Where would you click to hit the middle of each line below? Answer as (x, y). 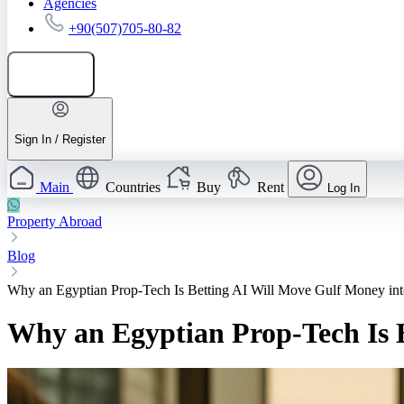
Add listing (60, 74)
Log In (344, 188)
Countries (133, 188)
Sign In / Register (60, 139)
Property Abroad (55, 222)
